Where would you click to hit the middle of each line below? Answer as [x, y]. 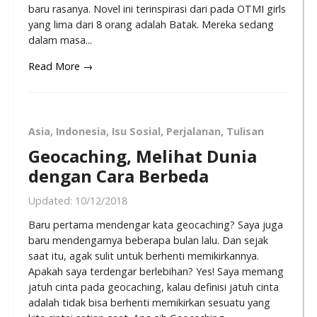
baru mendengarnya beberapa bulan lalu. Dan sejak [148, 241]
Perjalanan [194, 132]
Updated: [52, 200]
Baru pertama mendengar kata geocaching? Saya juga [156, 225]
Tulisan [245, 132]
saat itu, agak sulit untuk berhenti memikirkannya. [144, 256]
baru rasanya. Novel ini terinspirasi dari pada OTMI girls [157, 8]
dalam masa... [60, 40]
